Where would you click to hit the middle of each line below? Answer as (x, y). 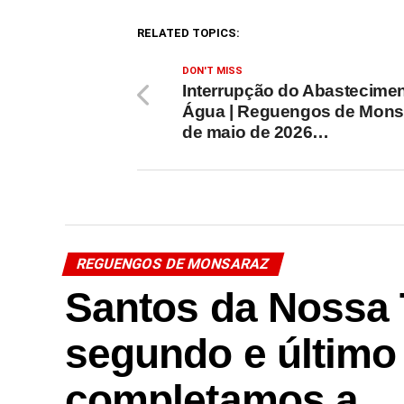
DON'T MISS (212, 71)
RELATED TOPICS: (188, 33)
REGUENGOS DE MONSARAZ (173, 264)
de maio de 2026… (256, 132)
